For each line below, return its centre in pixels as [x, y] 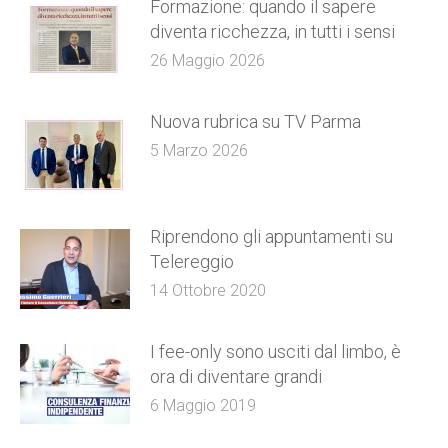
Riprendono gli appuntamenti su [271, 237]
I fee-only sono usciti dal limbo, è [275, 352]
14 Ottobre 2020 [208, 291]
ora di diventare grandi [236, 377]
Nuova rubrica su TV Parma [255, 122]
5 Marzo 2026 [199, 151]
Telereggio [192, 262]
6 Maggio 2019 [203, 406]
